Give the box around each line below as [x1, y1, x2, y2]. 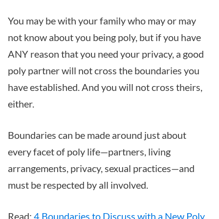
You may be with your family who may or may [8, 14, 196, 26]
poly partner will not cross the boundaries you [8, 64, 199, 76]
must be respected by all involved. [8, 178, 148, 191]
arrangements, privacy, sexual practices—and [8, 162, 195, 174]
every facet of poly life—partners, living [8, 145, 171, 157]
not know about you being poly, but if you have [8, 31, 201, 43]
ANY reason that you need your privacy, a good [8, 47, 204, 60]
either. [8, 97, 34, 109]
